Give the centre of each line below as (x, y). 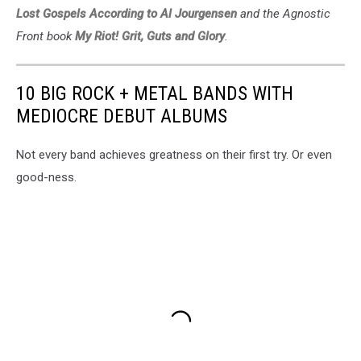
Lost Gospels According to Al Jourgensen (127, 14)
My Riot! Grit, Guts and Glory (150, 37)
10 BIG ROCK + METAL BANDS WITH (155, 94)
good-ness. (46, 178)
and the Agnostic (284, 14)
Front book (46, 37)
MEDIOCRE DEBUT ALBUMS (122, 116)
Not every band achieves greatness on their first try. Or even (174, 155)
